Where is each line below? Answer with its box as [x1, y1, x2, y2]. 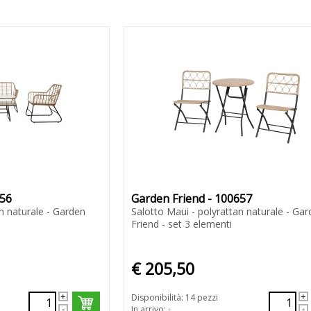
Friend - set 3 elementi [131, 217, 232, 231]
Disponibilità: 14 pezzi [131, 292, 218, 304]
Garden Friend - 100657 [131, 191, 252, 207]
